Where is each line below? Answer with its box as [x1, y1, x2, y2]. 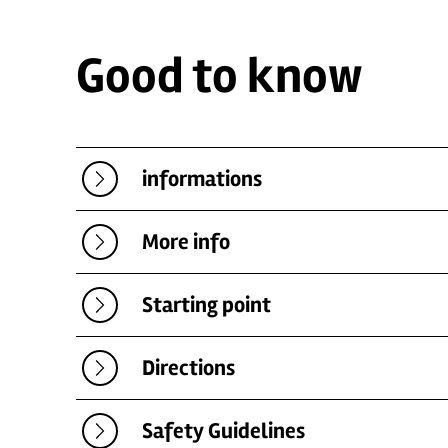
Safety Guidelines [142, 417, 305, 444]
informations [142, 165, 262, 192]
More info [142, 228, 230, 255]
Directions [142, 354, 235, 381]
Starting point [142, 291, 271, 318]
